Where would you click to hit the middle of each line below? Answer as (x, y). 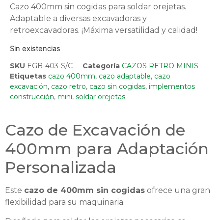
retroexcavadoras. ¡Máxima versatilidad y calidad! (104, 30)
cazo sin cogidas (117, 87)
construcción (32, 97)
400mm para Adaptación (107, 149)
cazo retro (69, 87)
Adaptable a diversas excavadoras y (78, 18)
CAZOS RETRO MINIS (160, 66)
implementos (172, 87)
